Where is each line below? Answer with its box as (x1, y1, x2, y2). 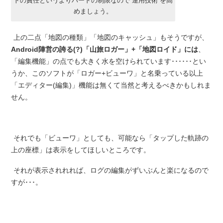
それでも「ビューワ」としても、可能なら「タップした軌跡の (13, 134, 209, 142)
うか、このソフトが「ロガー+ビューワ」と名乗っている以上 (10, 69, 203, 77)
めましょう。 (73, 7, 112, 15)
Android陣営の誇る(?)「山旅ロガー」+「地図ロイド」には (10, 45, 198, 53)
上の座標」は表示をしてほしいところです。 (10, 146, 150, 154)
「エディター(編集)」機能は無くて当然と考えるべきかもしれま (10, 81, 211, 89)
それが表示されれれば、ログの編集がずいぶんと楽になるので (13, 166, 209, 175)
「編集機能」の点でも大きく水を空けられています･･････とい (10, 57, 206, 65)
